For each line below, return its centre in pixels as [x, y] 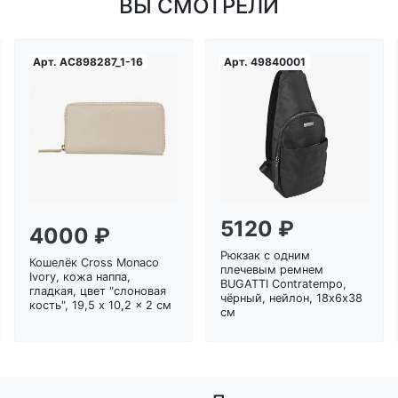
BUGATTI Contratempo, [283, 284]
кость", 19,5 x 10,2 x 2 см [100, 305]
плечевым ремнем [272, 270]
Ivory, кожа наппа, [80, 277]
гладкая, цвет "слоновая [98, 291]
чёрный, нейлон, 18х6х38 [291, 298]
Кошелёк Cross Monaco [94, 263]
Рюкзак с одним [265, 255]
